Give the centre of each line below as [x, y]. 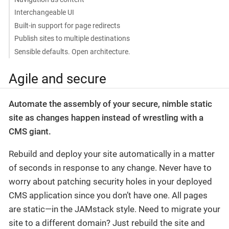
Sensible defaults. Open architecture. [72, 51]
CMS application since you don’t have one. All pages [108, 196]
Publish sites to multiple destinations [72, 38]
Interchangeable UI [44, 12]
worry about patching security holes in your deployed [110, 182]
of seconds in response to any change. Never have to [110, 168]
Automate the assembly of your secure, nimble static [110, 104]
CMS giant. [30, 132]
